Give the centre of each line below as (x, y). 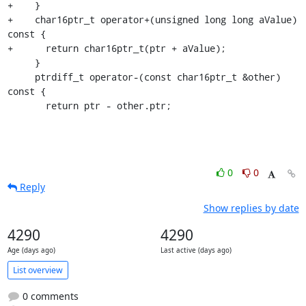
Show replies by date (251, 208)
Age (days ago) (31, 250)
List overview (38, 270)
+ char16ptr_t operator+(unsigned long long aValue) (152, 19)
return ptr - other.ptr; (108, 106)
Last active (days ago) (196, 250)
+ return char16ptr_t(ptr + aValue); (116, 48)
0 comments (49, 296)
